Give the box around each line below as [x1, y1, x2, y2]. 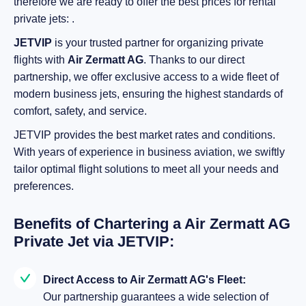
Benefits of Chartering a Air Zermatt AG [14, 215, 290, 232]
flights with [14, 54, 68, 66]
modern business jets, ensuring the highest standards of [14, 88, 283, 100]
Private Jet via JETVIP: [14, 233, 174, 250]
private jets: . [14, 13, 74, 25]
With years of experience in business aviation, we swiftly [14, 146, 285, 158]
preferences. [14, 180, 74, 192]
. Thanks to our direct [143, 54, 245, 66]
